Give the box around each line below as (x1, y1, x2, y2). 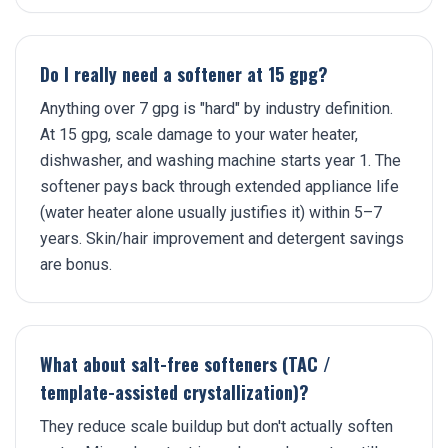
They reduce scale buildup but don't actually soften (40, 417, 393, 436)
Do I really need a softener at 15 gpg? (40, 61, 328, 87)
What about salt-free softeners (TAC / (40, 351, 331, 377)
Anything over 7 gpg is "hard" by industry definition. (40, 99, 393, 118)
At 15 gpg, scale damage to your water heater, (40, 125, 358, 144)
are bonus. (40, 255, 112, 274)
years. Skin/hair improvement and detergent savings (40, 229, 404, 248)
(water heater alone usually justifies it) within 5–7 (40, 203, 382, 222)
